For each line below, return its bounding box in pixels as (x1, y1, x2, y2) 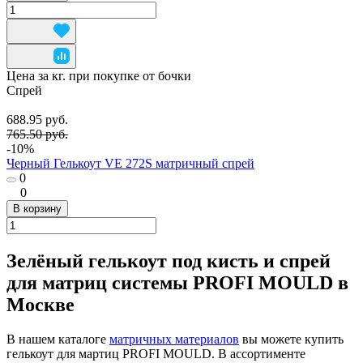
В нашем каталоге (6, 331, 109, 346)
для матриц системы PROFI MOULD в (6, 271, 348, 293)
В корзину (13, 202, 62, 215)
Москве (6, 293, 75, 315)
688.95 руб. (6, 112, 68, 126)
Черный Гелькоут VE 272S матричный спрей (6, 156, 254, 170)
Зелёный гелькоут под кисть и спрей (6, 250, 331, 271)
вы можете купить (239, 331, 344, 346)
